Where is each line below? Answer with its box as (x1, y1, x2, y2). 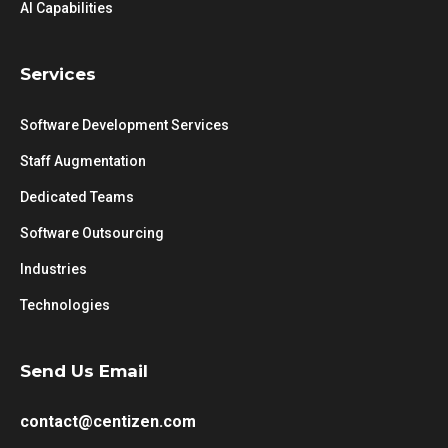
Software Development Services (20, 117, 229, 133)
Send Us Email (20, 361, 148, 381)
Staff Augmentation (20, 153, 146, 169)
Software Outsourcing (20, 225, 164, 241)
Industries (20, 261, 87, 277)
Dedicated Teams (20, 189, 134, 205)
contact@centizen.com (20, 412, 196, 431)
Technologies (20, 297, 110, 313)
